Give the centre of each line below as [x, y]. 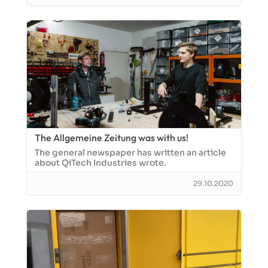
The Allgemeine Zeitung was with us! [112, 138]
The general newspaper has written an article [130, 153]
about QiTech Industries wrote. [100, 163]
